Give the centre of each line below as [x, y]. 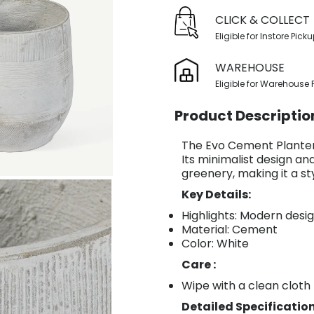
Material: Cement [230, 229]
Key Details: [216, 194]
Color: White [215, 243]
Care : [199, 264]
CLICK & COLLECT [262, 20]
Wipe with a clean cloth [246, 285]
